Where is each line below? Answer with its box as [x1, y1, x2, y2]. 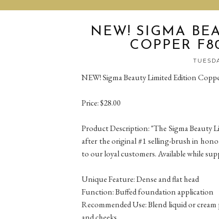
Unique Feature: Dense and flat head [82, 173, 199, 184]
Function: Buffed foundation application [82, 186, 214, 197]
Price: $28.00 [82, 97, 121, 108]
